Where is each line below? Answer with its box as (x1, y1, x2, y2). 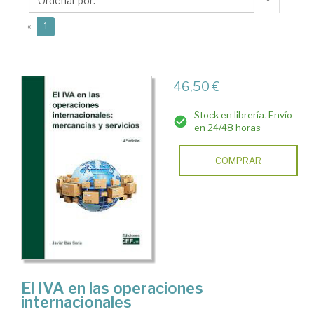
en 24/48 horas (193, 122, 261, 133)
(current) (47, 20, 83, 31)
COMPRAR (214, 155, 261, 166)
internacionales (21, 292, 132, 311)
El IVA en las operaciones (21, 278, 203, 297)
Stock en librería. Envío (193, 109, 292, 121)
